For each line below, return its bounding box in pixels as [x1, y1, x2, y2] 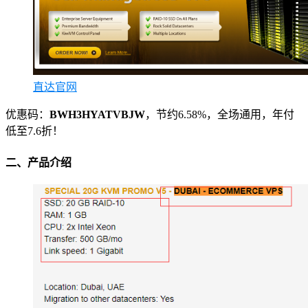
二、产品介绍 [5, 156, 71, 168]
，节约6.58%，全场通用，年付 [145, 109, 294, 121]
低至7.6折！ [5, 125, 63, 137]
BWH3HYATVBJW [49, 109, 145, 121]
